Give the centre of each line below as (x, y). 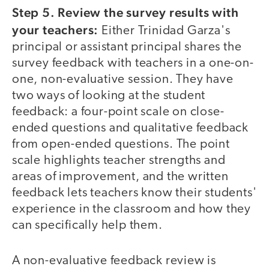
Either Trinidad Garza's (165, 31)
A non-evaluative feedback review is (114, 261)
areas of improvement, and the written (120, 177)
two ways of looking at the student (109, 96)
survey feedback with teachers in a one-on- (133, 64)
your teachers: (56, 30)
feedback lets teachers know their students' (134, 193)
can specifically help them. (87, 226)
